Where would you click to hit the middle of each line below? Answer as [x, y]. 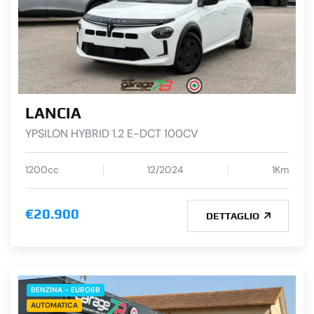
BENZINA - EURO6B [66, 290]
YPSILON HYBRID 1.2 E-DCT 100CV [112, 134]
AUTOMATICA [54, 306]
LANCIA [53, 113]
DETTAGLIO [233, 216]
